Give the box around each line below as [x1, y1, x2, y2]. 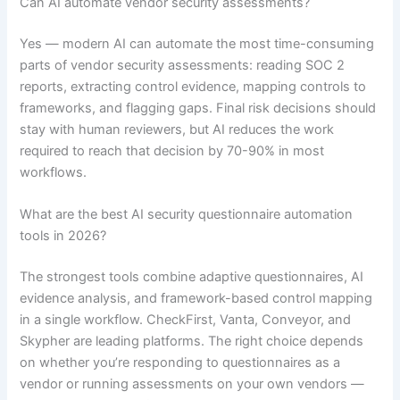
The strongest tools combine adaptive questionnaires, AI [20, 268, 364, 285]
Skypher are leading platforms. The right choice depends [20, 332, 364, 349]
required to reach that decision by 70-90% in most [20, 142, 325, 159]
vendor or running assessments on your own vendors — [20, 375, 365, 392]
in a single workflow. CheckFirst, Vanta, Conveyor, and [20, 311, 352, 328]
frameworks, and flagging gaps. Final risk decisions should [20, 99, 377, 116]
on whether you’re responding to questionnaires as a [20, 354, 341, 371]
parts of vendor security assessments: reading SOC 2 [20, 56, 346, 73]
